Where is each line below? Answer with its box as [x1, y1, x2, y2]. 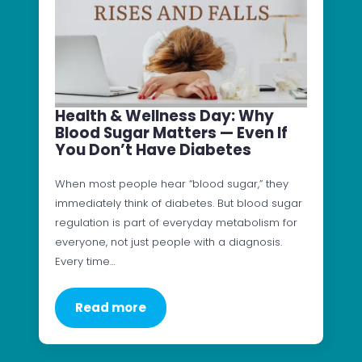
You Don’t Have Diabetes [55, 138, 251, 161]
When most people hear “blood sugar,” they [55, 175, 288, 192]
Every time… [55, 253, 116, 269]
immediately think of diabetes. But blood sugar [55, 195, 302, 211]
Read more [75, 298, 146, 316]
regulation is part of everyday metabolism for [55, 214, 297, 230]
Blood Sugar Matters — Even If [55, 121, 288, 144]
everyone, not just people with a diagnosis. [55, 234, 282, 250]
